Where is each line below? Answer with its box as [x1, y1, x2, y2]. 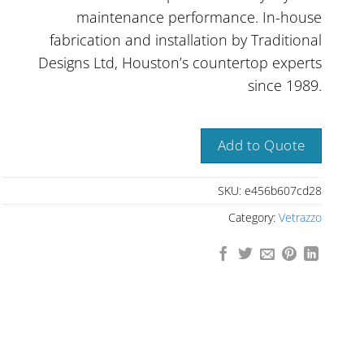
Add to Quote [217, 136, 305, 155]
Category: [228, 209, 279, 225]
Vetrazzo [279, 209, 322, 225]
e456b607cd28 [245, 182, 322, 198]
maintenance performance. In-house [76, 7, 322, 28]
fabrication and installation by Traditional [50, 30, 322, 50]
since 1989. [248, 76, 322, 96]
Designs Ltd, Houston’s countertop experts [38, 53, 322, 73]
